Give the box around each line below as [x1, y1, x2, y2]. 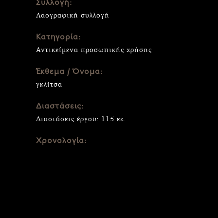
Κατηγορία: [36, 33, 81, 41]
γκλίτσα [36, 80, 62, 89]
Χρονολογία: [36, 137, 87, 145]
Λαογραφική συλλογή [36, 11, 109, 19]
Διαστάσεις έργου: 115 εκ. [36, 114, 126, 123]
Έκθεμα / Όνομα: [36, 68, 103, 76]
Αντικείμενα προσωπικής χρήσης [36, 45, 152, 54]
